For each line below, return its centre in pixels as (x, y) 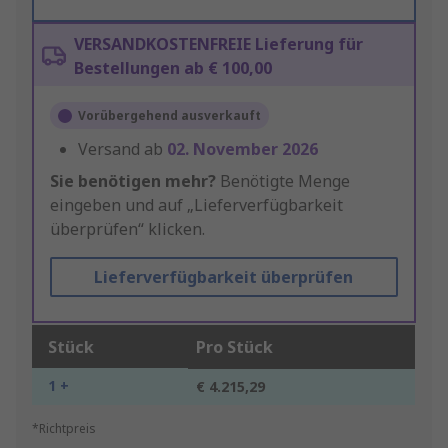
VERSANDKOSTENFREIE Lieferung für (218, 44)
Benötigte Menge (283, 181)
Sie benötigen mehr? (133, 181)
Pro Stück (234, 347)
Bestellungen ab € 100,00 (173, 68)
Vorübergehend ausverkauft (169, 116)
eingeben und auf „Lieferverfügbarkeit (196, 205)
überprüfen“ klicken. (127, 229)
